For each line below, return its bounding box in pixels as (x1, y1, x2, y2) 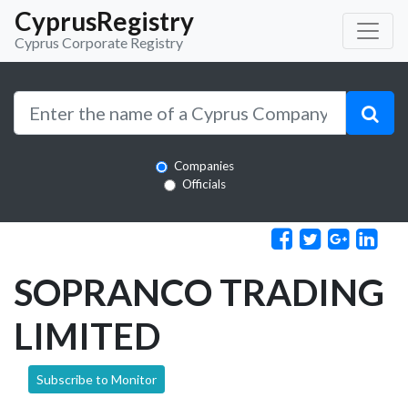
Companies (174, 158, 234, 173)
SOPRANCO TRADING (14, 270, 384, 314)
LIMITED (14, 313, 160, 358)
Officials (182, 177, 226, 191)
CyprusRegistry (15, 5, 194, 36)
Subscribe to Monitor (36, 371, 157, 387)
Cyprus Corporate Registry (15, 34, 183, 51)
